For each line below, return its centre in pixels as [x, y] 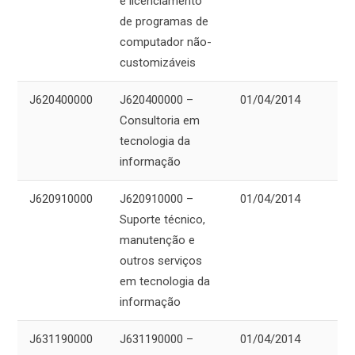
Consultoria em [160, 121]
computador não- [166, 42]
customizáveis [158, 63]
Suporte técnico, [162, 220]
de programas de [164, 22]
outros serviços [161, 261]
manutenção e [157, 240]
